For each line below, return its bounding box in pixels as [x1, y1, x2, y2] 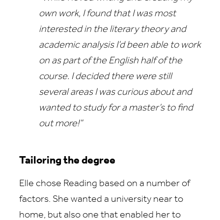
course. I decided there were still [39, 72, 172, 82]
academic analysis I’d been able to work [39, 40, 201, 50]
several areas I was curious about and [39, 87, 192, 97]
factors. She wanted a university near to [19, 194, 183, 204]
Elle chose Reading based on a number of [19, 179, 190, 189]
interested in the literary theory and [39, 25, 186, 34]
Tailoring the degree [19, 155, 115, 166]
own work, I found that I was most [39, 9, 176, 19]
